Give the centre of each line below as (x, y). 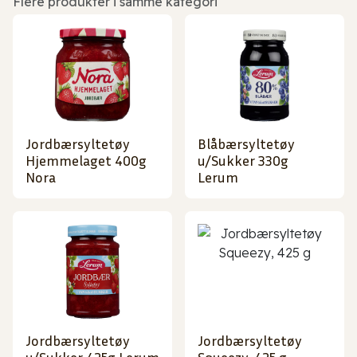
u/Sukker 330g (243, 161)
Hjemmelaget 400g (86, 161)
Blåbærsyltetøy (246, 144)
